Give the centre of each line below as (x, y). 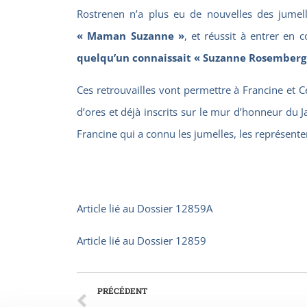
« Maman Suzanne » (131, 36)
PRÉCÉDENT (122, 291)
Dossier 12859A (175, 209)
